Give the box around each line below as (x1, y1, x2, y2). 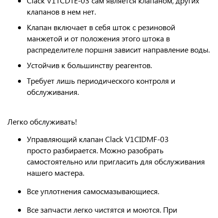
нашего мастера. (27, 167, 84, 178)
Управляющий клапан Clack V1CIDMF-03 (27, 134, 169, 144)
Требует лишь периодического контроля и (27, 75, 175, 86)
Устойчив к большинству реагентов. (27, 60, 152, 70)
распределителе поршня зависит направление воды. (27, 44, 210, 54)
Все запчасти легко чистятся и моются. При (27, 204, 177, 215)
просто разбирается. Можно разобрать (27, 145, 163, 155)
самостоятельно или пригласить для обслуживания (27, 156, 205, 166)
